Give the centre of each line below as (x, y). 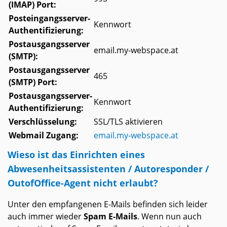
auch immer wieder (46, 217)
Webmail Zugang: (44, 136)
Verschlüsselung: (43, 122)
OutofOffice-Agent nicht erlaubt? (83, 183)
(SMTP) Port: (33, 82)
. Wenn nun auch (169, 217)
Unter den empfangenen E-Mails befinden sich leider (108, 204)
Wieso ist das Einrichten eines (76, 155)
